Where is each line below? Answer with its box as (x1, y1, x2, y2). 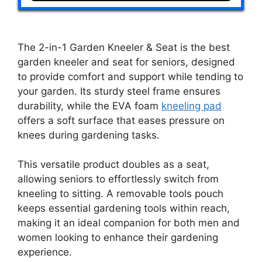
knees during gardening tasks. (18, 129, 160, 141)
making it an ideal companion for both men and (18, 217, 240, 229)
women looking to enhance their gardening (18, 232, 218, 244)
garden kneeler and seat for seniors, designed (18, 56, 235, 68)
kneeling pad (161, 99, 222, 112)
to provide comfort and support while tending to (18, 70, 243, 82)
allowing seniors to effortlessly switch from (18, 173, 219, 185)
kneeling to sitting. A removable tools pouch (18, 188, 223, 200)
